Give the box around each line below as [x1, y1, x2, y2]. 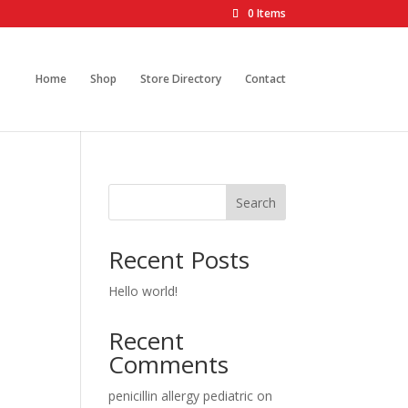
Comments [108, 348, 229, 381]
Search [235, 193, 276, 211]
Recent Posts [108, 243, 250, 276]
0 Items [247, 5, 286, 21]
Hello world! [108, 282, 178, 300]
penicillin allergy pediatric [108, 387, 254, 404]
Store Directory [139, 71, 221, 87]
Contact [244, 71, 286, 87]
